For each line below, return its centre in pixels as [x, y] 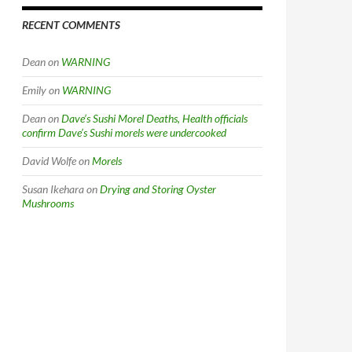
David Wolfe [49, 161]
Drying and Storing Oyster [158, 189]
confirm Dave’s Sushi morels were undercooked [124, 132]
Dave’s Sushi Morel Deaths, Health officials [154, 118]
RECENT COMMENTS [71, 25]
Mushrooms [48, 203]
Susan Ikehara [53, 189]
